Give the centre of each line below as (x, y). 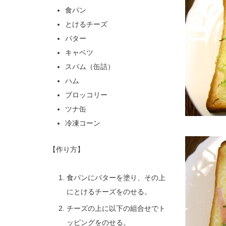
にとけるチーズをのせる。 (109, 192)
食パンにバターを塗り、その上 (116, 178)
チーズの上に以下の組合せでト (116, 208)
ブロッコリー (87, 95)
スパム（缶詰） (90, 67)
